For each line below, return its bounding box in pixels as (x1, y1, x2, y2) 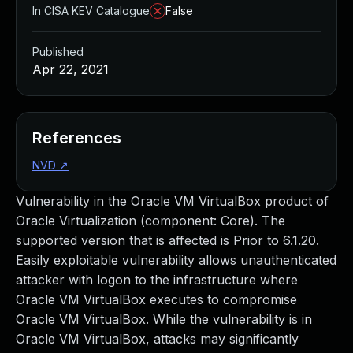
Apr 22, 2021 (32, 61, 109, 77)
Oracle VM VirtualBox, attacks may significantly (16, 331, 299, 347)
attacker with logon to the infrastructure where (16, 272, 298, 288)
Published (32, 45, 84, 58)
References (32, 128, 121, 147)
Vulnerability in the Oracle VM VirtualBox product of (16, 193, 329, 209)
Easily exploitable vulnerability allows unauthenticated (16, 252, 336, 268)
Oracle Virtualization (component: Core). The (16, 213, 285, 229)
